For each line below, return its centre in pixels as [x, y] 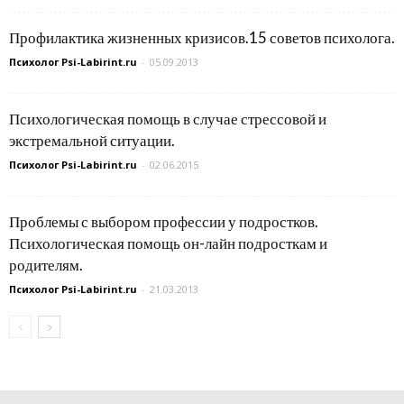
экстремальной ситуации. [92, 141]
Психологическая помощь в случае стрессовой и [168, 119]
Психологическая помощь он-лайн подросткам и [168, 243]
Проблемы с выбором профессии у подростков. [164, 222]
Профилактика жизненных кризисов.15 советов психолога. [202, 38]
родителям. [46, 265]
